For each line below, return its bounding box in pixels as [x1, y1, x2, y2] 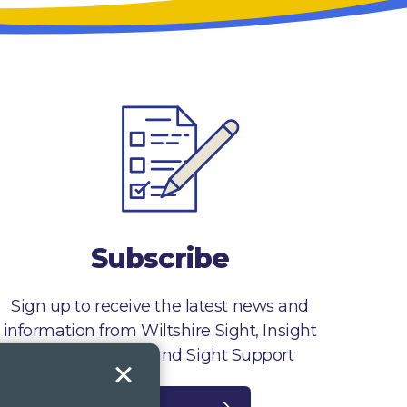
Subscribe [90, 241, 230, 275]
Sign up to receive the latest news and [11, 295, 309, 316]
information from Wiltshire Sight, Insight [3, 320, 317, 341]
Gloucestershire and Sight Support [25, 344, 294, 365]
